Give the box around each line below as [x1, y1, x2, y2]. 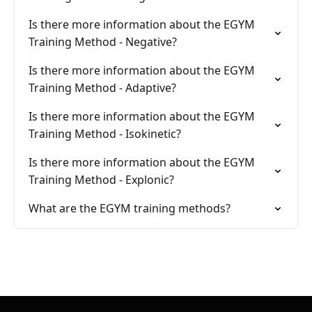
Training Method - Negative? [29, 34, 177, 49]
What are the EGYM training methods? [29, 201, 231, 216]
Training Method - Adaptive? [29, 80, 176, 95]
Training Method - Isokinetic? [29, 126, 181, 141]
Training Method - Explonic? [29, 172, 174, 187]
